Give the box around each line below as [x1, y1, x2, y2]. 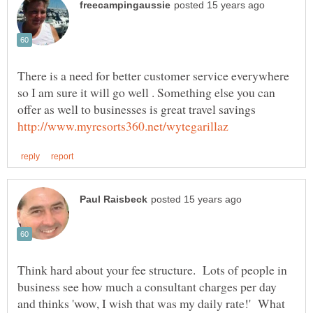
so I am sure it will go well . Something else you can [17, 83, 275, 101]
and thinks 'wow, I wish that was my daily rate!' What [17, 294, 285, 312]
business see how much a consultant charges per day [17, 277, 277, 295]
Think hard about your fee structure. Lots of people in [17, 261, 287, 278]
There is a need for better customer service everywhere [17, 66, 289, 84]
